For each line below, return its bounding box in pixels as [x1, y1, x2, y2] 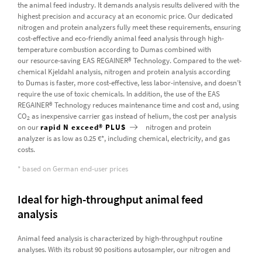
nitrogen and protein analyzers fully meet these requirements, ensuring [17, 22, 241, 32]
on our [17, 122, 40, 132]
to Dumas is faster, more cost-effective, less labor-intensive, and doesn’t [17, 77, 241, 88]
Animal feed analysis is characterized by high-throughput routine [17, 233, 222, 243]
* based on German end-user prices [17, 163, 130, 174]
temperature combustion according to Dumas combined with [17, 44, 211, 54]
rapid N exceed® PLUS [40, 122, 128, 132]
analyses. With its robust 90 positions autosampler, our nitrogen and [17, 244, 230, 254]
